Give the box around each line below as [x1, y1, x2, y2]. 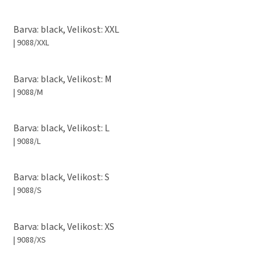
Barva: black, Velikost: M [13, 72, 112, 86]
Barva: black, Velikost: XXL [13, 23, 119, 37]
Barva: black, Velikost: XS [13, 220, 114, 233]
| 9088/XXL [13, 37, 49, 50]
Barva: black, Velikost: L [13, 121, 109, 135]
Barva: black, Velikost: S [13, 171, 109, 184]
